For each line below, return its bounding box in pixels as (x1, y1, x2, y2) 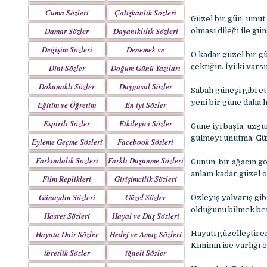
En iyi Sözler (125, 100, 166, 110)
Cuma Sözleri (45, 7, 89, 18)
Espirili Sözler (44, 118, 91, 129)
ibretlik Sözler (44, 247, 90, 258)
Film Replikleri (42, 173, 92, 184)
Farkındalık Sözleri (35, 155, 98, 166)
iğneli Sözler (125, 247, 166, 258)
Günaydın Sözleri (38, 192, 95, 203)
